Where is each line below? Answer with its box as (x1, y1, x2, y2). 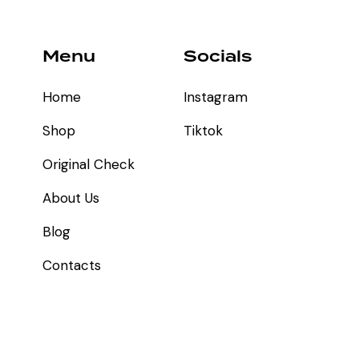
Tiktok (183, 122, 223, 140)
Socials (183, 45, 252, 68)
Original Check (42, 155, 135, 174)
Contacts (42, 256, 101, 275)
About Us (42, 189, 99, 208)
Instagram (183, 88, 248, 107)
